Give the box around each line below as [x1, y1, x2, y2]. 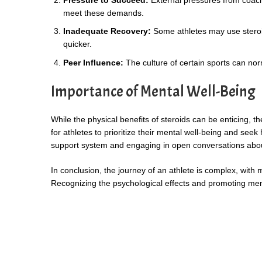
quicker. [63, 39, 92, 49]
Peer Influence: [63, 57, 123, 67]
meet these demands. [63, 8, 144, 18]
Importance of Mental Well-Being [51, 81, 255, 101]
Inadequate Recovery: [63, 26, 151, 36]
